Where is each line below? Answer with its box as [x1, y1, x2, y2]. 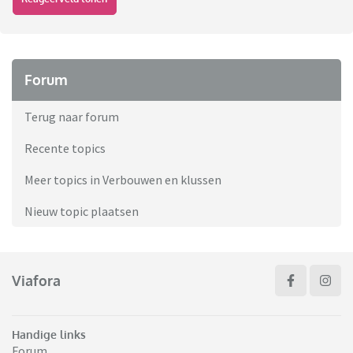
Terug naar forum [24, 109, 119, 125]
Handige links [12, 328, 86, 342]
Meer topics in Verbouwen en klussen [24, 172, 221, 188]
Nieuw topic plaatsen [24, 203, 139, 220]
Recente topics [24, 140, 106, 157]
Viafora [12, 271, 61, 289]
